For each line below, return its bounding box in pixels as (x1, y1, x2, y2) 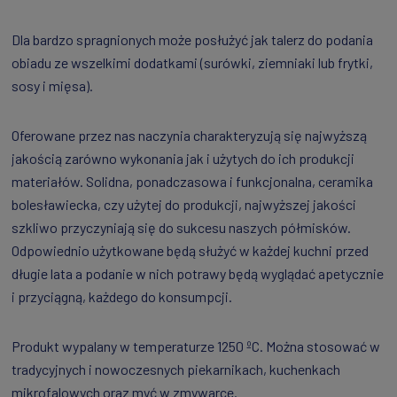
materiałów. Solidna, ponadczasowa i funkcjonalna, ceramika (12, 173, 373, 191)
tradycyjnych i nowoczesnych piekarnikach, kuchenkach (12, 361, 340, 378)
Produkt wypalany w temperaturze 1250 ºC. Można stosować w (12, 338, 380, 355)
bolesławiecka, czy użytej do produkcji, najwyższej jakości (12, 196, 356, 214)
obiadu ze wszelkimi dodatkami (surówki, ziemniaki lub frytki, (12, 54, 373, 72)
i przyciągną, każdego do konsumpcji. (12, 288, 232, 306)
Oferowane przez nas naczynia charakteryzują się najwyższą (12, 127, 367, 144)
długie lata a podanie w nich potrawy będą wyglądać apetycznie (12, 265, 384, 283)
